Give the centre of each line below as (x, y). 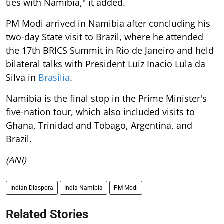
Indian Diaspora (32, 188)
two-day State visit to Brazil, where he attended (105, 37)
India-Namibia (84, 188)
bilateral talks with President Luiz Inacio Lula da (106, 64)
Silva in (22, 78)
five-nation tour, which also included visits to (100, 112)
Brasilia (54, 78)
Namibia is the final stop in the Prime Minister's (106, 99)
